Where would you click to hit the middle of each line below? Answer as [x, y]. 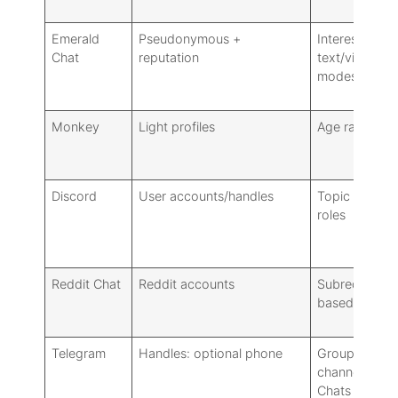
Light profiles [177, 126]
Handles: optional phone [211, 353]
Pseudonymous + [190, 38]
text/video [348, 57]
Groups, [341, 353]
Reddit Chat [87, 283]
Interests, [345, 38]
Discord [75, 195]
